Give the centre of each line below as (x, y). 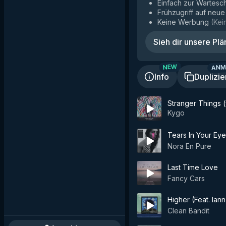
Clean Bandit (188, 211)
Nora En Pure (189, 146)
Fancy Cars (186, 178)
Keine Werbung (183, 22)
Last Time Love (193, 167)
